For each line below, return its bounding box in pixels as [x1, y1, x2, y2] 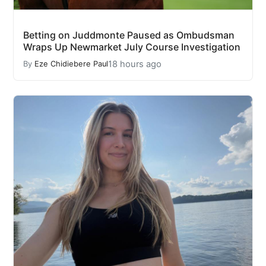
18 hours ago [108, 58, 161, 69]
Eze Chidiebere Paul [34, 59, 108, 69]
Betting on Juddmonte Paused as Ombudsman [23, 28, 235, 41]
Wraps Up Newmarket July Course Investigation [23, 40, 240, 53]
